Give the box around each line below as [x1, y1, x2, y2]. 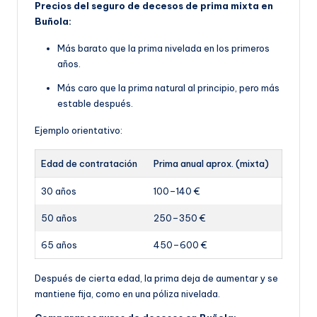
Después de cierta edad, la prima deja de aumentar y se [35, 272, 278, 284]
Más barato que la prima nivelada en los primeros [57, 42, 270, 54]
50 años [41, 212, 77, 224]
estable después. [57, 98, 133, 110]
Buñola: [35, 16, 71, 28]
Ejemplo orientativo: [35, 125, 122, 137]
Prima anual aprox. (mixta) [154, 158, 269, 170]
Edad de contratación [41, 158, 137, 170]
